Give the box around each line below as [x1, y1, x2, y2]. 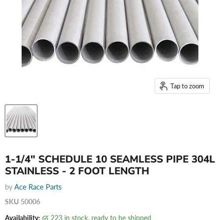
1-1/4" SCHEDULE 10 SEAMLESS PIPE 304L [5, 152, 215, 166]
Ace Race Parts [14, 182, 62, 191]
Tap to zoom [170, 82, 204, 90]
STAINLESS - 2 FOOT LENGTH [5, 164, 149, 178]
